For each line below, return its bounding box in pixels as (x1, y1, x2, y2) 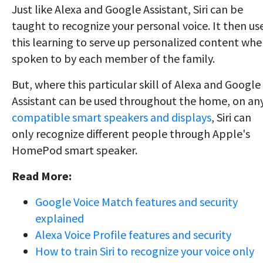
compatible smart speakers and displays (12, 110, 211, 125)
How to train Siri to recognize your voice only (35, 244, 254, 259)
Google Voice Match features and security (35, 194, 238, 210)
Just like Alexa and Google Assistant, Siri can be (12, 2, 243, 17)
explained (35, 211, 84, 226)
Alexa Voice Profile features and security (35, 227, 231, 242)
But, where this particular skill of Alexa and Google (12, 77, 261, 92)
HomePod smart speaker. (12, 143, 137, 158)
